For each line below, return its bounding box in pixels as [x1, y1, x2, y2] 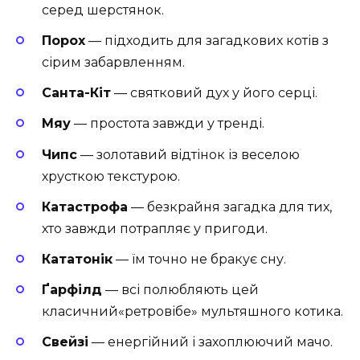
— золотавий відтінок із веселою [77, 146, 300, 162]
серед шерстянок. [42, 2, 164, 18]
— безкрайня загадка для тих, [128, 198, 332, 215]
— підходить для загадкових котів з [85, 33, 329, 48]
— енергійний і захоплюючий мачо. [88, 334, 333, 350]
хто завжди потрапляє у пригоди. [42, 220, 268, 236]
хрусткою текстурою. [42, 168, 180, 184]
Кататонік [42, 251, 112, 267]
